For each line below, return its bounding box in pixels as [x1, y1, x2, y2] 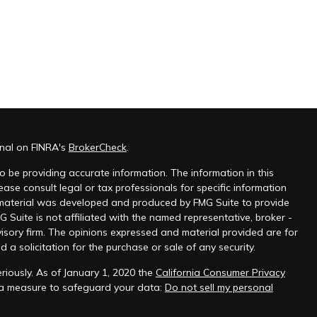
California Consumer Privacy [155, 266, 285, 279]
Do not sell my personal [164, 281, 273, 294]
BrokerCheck [68, 141, 127, 154]
